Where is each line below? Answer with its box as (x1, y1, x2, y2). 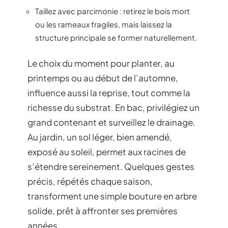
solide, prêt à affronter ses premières (27, 205, 178, 216)
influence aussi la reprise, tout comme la (27, 87, 190, 98)
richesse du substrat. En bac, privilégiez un (27, 101, 199, 113)
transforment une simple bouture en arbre (27, 190, 197, 202)
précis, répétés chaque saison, (27, 175, 153, 187)
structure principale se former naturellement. (35, 33, 197, 42)
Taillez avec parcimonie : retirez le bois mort (35, 6, 190, 16)
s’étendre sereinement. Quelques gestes (27, 160, 194, 172)
